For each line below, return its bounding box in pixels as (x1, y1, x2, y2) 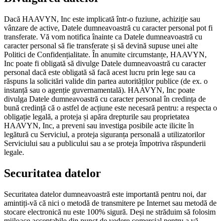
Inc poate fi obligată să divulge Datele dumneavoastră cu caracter (4, 59, 206, 68)
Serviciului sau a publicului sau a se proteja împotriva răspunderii (4, 139, 206, 148)
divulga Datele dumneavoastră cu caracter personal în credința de (4, 95, 206, 104)
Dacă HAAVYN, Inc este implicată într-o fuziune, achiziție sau (4, 15, 200, 24)
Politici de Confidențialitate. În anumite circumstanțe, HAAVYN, (4, 50, 207, 59)
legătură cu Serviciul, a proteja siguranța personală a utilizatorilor (4, 130, 205, 139)
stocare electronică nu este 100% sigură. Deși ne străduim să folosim (4, 207, 216, 216)
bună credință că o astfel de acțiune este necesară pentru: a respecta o (4, 104, 217, 112)
